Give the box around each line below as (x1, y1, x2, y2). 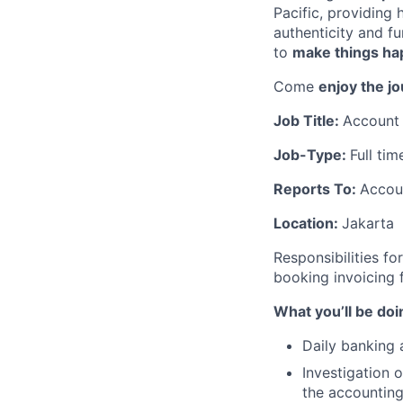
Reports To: (273, 180, 360, 198)
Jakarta (342, 214, 394, 232)
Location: (273, 214, 342, 232)
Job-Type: (273, 146, 350, 164)
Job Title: (273, 112, 343, 130)
